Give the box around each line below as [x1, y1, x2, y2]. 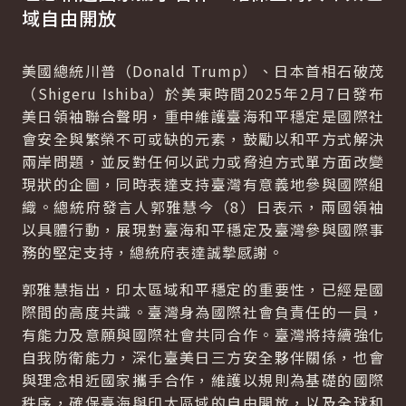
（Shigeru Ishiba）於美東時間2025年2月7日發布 [22, 82, 384, 104]
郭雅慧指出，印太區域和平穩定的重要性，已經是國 [22, 278, 384, 300]
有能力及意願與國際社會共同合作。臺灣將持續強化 [22, 324, 384, 345]
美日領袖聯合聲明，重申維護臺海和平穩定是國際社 [22, 105, 384, 127]
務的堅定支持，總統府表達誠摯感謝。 [22, 241, 284, 263]
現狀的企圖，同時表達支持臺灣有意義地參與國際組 [22, 173, 384, 195]
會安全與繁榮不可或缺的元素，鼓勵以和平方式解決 [22, 128, 384, 150]
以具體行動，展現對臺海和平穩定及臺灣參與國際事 [22, 218, 384, 240]
